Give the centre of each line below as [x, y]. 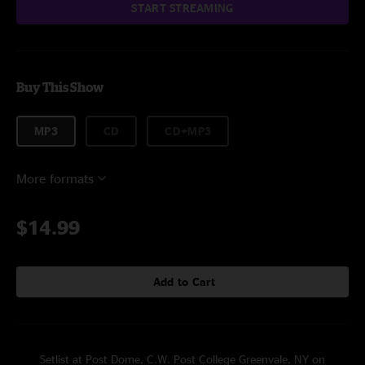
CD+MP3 [188, 131]
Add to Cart [184, 281]
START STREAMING [182, 8]
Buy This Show [60, 87]
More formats [55, 178]
